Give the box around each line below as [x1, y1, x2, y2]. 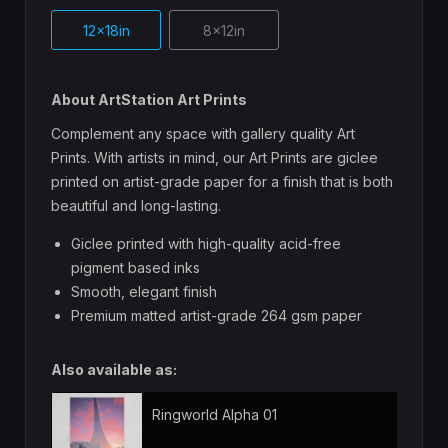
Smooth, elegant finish [71, 283, 217, 301]
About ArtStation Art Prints [51, 91, 247, 109]
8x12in [203, 22, 245, 40]
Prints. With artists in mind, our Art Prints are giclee [51, 149, 378, 167]
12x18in [82, 22, 130, 40]
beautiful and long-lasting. [51, 197, 221, 215]
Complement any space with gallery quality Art [51, 125, 355, 143]
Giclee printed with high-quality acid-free [71, 235, 341, 253]
